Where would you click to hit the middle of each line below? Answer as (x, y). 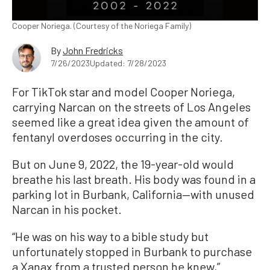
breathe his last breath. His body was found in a (134, 179)
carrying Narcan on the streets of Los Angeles (131, 107)
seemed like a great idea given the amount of (130, 122)
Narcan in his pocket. (67, 209)
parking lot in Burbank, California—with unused (133, 194)
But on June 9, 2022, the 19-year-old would (123, 164)
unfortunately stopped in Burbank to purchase (132, 252)
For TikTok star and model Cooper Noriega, (124, 92)
